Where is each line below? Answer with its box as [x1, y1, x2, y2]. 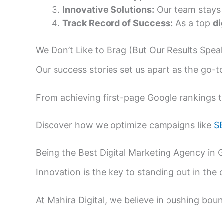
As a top [173, 18, 213, 29]
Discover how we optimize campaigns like [36, 119, 214, 130]
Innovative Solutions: [62, 4, 154, 15]
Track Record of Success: [62, 18, 173, 29]
